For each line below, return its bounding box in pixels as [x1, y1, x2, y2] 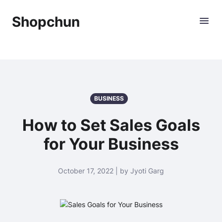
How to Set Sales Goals [22, 115, 200, 135]
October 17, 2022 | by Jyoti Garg [58, 166, 164, 175]
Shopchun [12, 13, 80, 30]
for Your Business [43, 134, 179, 154]
